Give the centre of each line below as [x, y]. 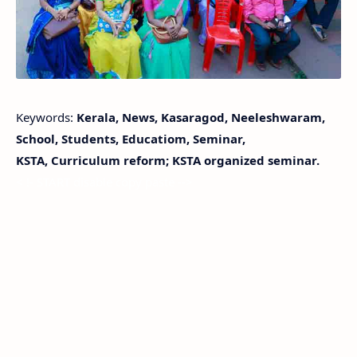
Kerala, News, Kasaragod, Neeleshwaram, [199, 118]
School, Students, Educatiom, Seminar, [131, 139]
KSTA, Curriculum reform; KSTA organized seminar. [168, 161]
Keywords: [45, 118]
